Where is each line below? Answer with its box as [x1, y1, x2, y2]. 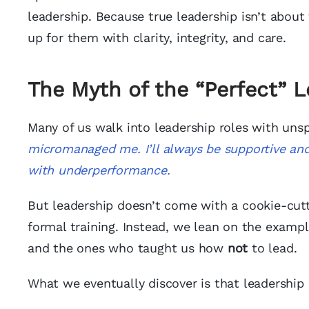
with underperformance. [28, 163, 170, 177]
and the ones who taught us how [28, 241, 228, 255]
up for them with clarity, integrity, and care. [28, 30, 286, 45]
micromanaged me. [28, 141, 141, 156]
